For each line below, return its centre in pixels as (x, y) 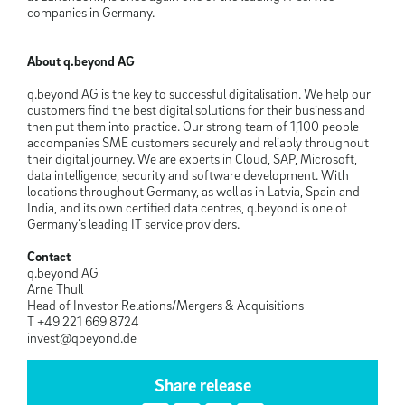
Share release (202, 386)
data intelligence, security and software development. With (188, 175)
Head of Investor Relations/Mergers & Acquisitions (165, 305)
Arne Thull (55, 289)
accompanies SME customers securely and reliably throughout (198, 142)
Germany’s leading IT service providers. (133, 224)
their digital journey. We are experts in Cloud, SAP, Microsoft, (192, 159)
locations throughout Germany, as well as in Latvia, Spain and (193, 191)
